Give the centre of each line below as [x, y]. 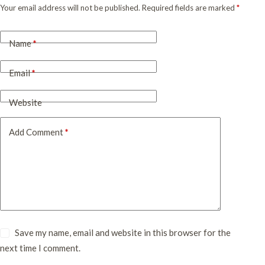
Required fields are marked [189, 7]
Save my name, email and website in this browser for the [123, 232]
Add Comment [36, 132]
